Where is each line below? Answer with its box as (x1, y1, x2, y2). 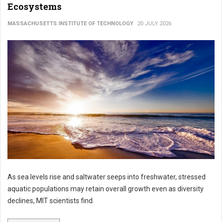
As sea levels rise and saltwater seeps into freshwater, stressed (7, 173, 206, 181)
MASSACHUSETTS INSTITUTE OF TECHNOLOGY (7, 20, 133, 27)
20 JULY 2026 (137, 20, 171, 27)
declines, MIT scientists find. (7, 197, 94, 205)
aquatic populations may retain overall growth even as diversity (7, 185, 204, 193)
